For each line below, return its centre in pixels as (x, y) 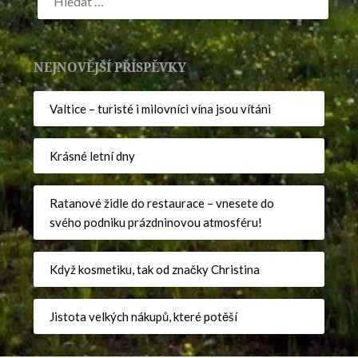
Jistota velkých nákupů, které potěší (144, 317)
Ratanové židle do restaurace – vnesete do (162, 203)
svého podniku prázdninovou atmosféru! (156, 223)
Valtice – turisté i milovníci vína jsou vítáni (161, 109)
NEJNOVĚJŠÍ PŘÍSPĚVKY (110, 67)
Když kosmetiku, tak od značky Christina (155, 270)
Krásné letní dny (93, 156)
